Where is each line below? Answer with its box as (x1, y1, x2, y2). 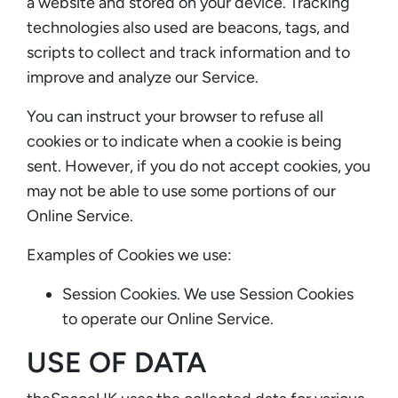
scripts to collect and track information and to (27, 42, 350, 62)
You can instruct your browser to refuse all (27, 106, 323, 126)
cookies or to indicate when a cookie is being (27, 131, 342, 151)
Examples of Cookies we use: (27, 244, 232, 265)
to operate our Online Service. (62, 308, 274, 329)
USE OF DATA (27, 345, 206, 379)
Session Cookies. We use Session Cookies (62, 283, 354, 304)
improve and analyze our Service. (27, 67, 259, 87)
